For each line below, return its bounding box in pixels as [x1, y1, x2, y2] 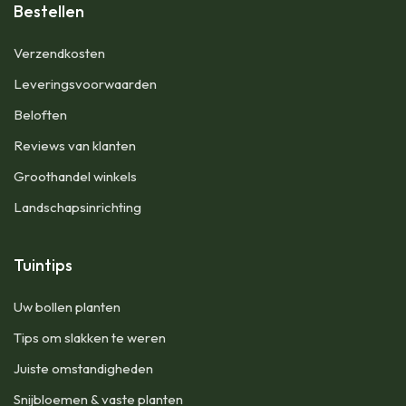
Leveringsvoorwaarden [14, 74, 157, 92]
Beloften [14, 105, 67, 123]
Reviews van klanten [14, 136, 136, 154]
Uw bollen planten [14, 297, 121, 315]
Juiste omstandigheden [14, 359, 153, 377]
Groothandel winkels [14, 167, 137, 185]
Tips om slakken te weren [14, 328, 166, 346]
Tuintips [14, 254, 72, 275]
